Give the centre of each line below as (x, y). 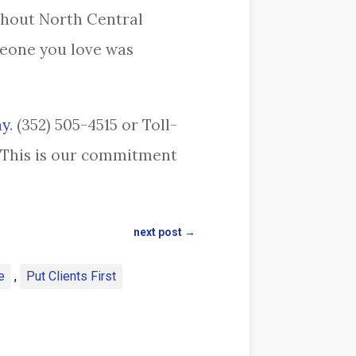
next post (158, 232)
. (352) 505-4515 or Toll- (93, 125)
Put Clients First (71, 277)
